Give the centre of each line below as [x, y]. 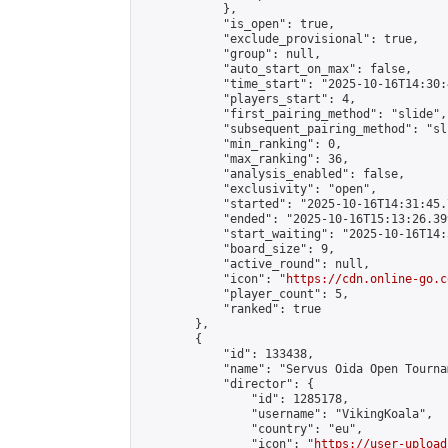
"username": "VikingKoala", [286, 414]
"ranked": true [230, 309]
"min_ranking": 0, [240, 144]
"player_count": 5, [244, 294]
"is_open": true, [237, 24]
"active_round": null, [254, 264]
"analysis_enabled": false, [272, 174]
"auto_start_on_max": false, [275, 69]
